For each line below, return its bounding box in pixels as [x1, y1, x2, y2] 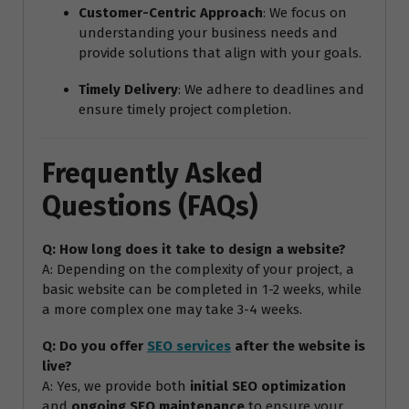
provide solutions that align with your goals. [79, 44, 362, 61]
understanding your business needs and [79, 24, 338, 41]
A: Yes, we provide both [42, 377, 190, 394]
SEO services [147, 337, 231, 354]
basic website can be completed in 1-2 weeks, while [42, 280, 362, 298]
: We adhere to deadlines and [178, 80, 364, 98]
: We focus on [263, 4, 347, 21]
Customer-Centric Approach [79, 4, 263, 21]
